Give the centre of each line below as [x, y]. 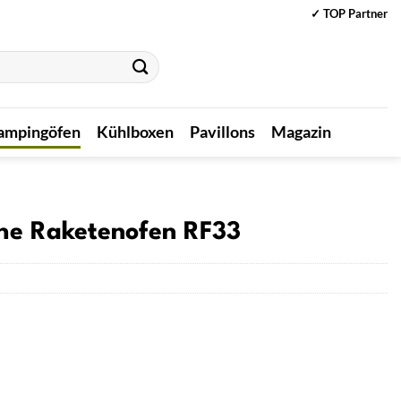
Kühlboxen [136, 132]
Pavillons [223, 132]
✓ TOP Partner [349, 13]
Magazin [302, 132]
